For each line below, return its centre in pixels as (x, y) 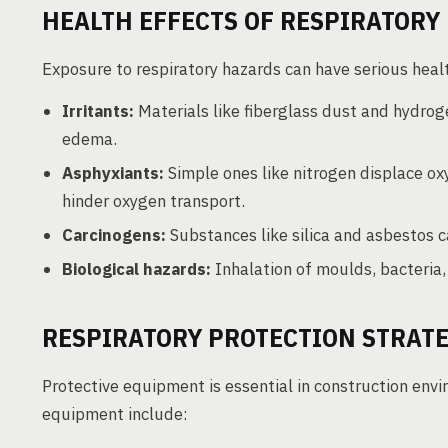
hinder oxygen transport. (153, 201)
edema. (89, 139)
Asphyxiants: (113, 173)
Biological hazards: (136, 269)
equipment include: (115, 414)
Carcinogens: (114, 235)
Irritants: (98, 111)
